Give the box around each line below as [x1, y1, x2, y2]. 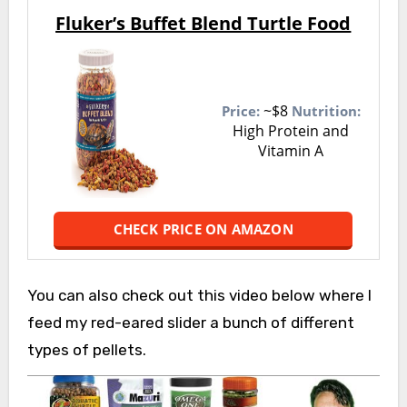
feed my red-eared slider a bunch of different [26, 313, 354, 333]
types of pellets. [26, 341, 146, 360]
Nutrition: [291, 102, 361, 121]
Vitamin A [258, 141, 324, 162]
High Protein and [233, 121, 350, 142]
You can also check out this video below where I [26, 286, 372, 305]
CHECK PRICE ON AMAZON [113, 220, 293, 239]
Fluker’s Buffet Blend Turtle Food [55, 11, 352, 36]
